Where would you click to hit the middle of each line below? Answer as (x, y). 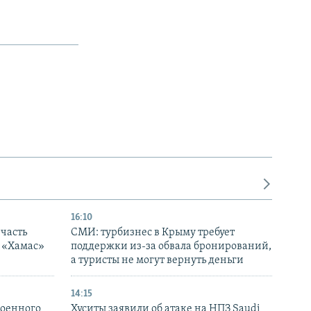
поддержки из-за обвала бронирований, (171, 246)
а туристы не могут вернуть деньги (157, 260)
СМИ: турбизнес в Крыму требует (153, 232)
